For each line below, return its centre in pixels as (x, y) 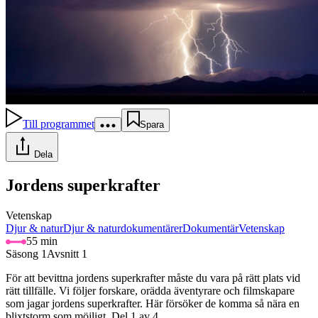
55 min (42, 241)
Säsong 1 (26, 254)
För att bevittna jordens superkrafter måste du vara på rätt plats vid (153, 278)
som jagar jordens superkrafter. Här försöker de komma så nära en (153, 304)
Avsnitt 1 (67, 254)
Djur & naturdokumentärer (123, 229)
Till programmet (59, 124)
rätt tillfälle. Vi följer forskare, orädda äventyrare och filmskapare (150, 291)
